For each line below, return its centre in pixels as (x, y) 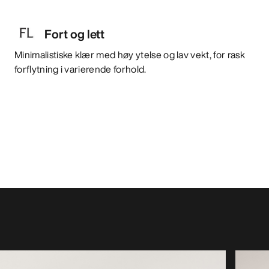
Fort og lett (74, 34)
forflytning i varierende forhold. (80, 69)
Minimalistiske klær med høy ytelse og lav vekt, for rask (130, 54)
